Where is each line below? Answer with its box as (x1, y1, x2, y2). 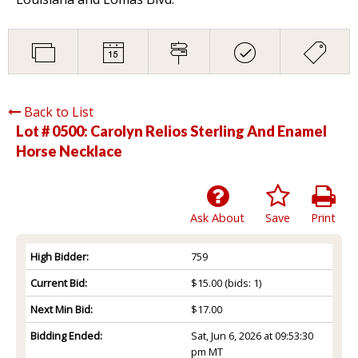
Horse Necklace (16, 141, 122, 160)
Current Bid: (30, 275, 87, 290)
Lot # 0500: (16, 121, 90, 140)
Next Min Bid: (30, 301, 93, 316)
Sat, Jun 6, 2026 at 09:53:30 (190, 328, 313, 343)
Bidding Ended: (30, 328, 102, 343)
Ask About (190, 209, 245, 225)
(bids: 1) (221, 275, 261, 290)
